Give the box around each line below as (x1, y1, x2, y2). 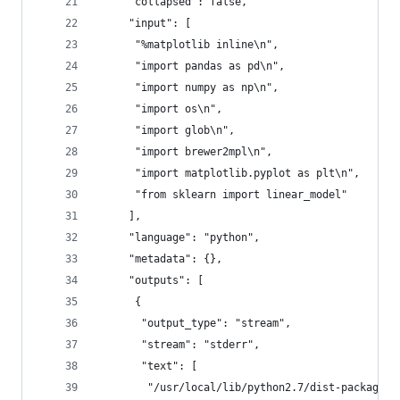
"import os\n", (97, 103, 222, 115)
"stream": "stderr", (97, 338, 260, 351)
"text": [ (97, 360, 197, 372)
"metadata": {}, (97, 253, 222, 265)
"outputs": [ (97, 274, 204, 287)
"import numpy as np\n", (97, 81, 279, 94)
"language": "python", (97, 231, 260, 244)
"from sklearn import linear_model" (97, 188, 347, 201)
